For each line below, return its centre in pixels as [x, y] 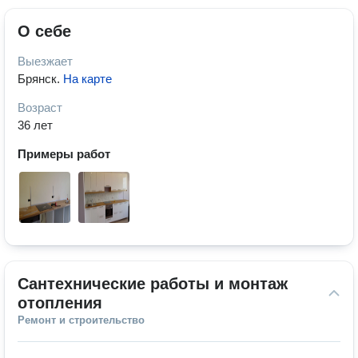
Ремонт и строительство [81, 320]
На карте [88, 79]
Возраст [40, 107]
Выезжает [45, 61]
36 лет [35, 125]
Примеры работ [64, 154]
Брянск [37, 79]
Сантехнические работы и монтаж [153, 284]
